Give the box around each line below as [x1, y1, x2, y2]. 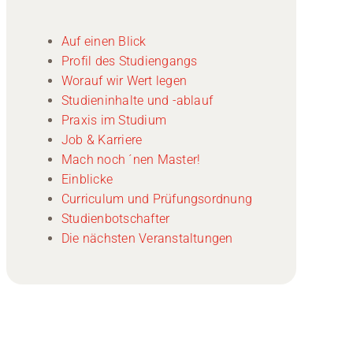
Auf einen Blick [61, 33, 147, 49]
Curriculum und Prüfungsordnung [61, 191, 253, 206]
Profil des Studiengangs [61, 53, 198, 69]
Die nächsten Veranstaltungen [61, 230, 233, 246]
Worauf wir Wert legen [61, 72, 187, 88]
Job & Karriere [61, 132, 143, 147]
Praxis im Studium [61, 112, 167, 128]
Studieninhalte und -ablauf [61, 92, 214, 108]
